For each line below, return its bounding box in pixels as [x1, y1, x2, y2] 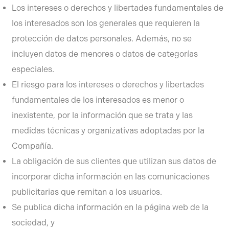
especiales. [11, 64, 54, 74]
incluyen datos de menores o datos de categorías [11, 49, 198, 59]
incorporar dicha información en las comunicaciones [11, 171, 210, 181]
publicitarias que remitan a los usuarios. [11, 187, 162, 197]
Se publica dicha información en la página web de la [11, 202, 209, 212]
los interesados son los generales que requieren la [11, 18, 200, 28]
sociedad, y [11, 217, 55, 227]
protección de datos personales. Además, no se [11, 33, 192, 43]
